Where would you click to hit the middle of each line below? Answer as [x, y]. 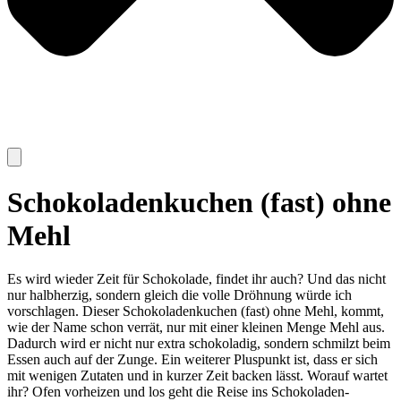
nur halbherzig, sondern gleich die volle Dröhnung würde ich [179, 295]
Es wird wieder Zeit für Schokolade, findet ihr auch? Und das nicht [196, 279]
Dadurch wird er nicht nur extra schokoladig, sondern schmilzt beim [199, 344]
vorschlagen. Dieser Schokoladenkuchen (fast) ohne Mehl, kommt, [196, 311]
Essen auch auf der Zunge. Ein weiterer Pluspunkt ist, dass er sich [192, 360]
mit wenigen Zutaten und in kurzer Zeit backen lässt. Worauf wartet [197, 376]
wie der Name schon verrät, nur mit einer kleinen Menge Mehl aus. [196, 328]
